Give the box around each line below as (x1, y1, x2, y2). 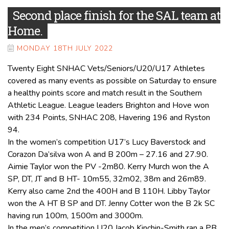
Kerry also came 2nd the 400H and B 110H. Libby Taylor (8, 185, 210, 197)
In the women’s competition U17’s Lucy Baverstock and (8, 136, 205, 148)
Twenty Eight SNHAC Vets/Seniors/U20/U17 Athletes (8, 62, 205, 74)
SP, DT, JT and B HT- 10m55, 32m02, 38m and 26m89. (8, 173, 206, 185)
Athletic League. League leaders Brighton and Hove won (8, 99, 209, 111)
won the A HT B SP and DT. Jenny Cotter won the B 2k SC (8, 197, 215, 209)
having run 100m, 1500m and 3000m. (8, 210, 143, 221)
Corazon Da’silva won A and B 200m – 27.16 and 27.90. (8, 148, 208, 160)
